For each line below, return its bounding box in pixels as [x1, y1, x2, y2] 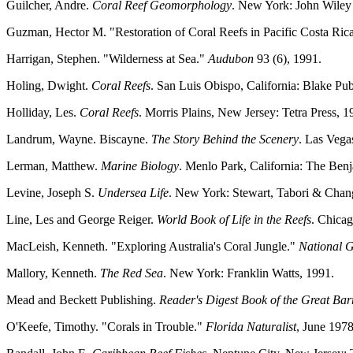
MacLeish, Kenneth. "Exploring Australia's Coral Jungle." [6, 240, 299, 254]
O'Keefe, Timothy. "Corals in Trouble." [6, 320, 203, 334]
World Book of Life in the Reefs [157, 213, 311, 227]
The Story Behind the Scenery [151, 132, 299, 147]
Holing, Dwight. [6, 79, 91, 93]
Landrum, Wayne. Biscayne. [6, 132, 151, 147]
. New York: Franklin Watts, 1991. [163, 266, 334, 281]
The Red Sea [100, 266, 163, 281]
